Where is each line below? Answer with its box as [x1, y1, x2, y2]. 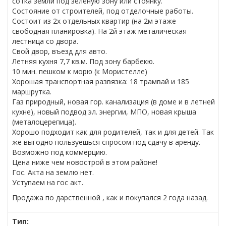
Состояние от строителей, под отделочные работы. [12, 6, 193, 16]
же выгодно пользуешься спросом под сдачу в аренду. [12, 137, 200, 147]
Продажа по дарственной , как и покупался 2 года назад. [12, 193, 208, 203]
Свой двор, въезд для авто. [12, 46, 107, 56]
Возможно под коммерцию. [12, 147, 107, 157]
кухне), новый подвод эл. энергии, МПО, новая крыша [12, 107, 196, 117]
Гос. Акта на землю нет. [12, 167, 94, 178]
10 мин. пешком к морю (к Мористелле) [12, 67, 149, 77]
